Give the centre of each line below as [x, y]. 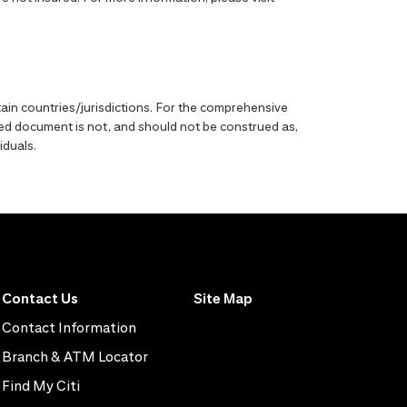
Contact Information [69, 327]
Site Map [223, 298]
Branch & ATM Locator [75, 356]
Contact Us [40, 298]
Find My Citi [41, 385]
